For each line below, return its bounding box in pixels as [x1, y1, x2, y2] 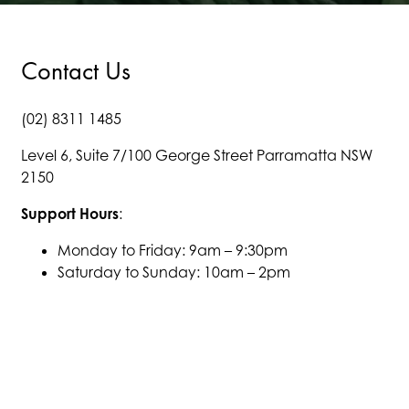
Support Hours [21, 204, 119, 223]
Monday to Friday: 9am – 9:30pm [58, 241, 288, 259]
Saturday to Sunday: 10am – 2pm [58, 263, 290, 281]
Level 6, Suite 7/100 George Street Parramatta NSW [21, 146, 372, 164]
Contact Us [21, 56, 131, 86]
